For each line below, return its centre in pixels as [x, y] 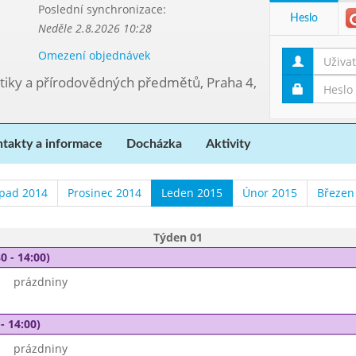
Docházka [154, 144]
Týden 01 [178, 237]
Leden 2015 [192, 193]
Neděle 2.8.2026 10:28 [95, 28]
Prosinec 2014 [104, 193]
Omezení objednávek [94, 55]
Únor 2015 [269, 193]
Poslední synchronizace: [102, 9]
